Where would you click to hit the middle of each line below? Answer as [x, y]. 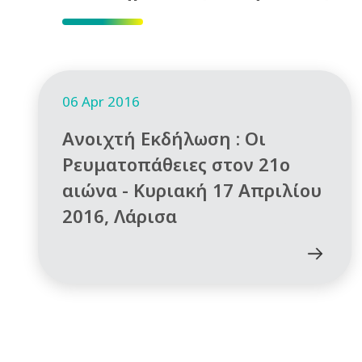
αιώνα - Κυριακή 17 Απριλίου [192, 189]
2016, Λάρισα [120, 215]
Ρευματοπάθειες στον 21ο [176, 164]
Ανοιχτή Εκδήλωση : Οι [164, 138]
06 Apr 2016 [101, 101]
